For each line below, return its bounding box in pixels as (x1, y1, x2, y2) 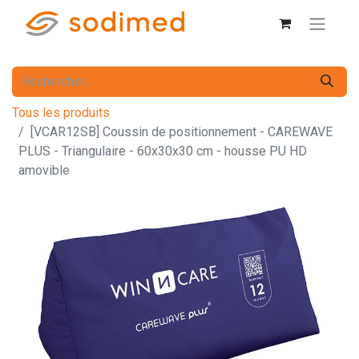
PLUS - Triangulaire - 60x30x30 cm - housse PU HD (18, 143, 307, 159)
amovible (18, 162, 70, 178)
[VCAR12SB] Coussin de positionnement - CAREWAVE (30, 123, 333, 139)
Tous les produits (12, 104, 110, 120)
